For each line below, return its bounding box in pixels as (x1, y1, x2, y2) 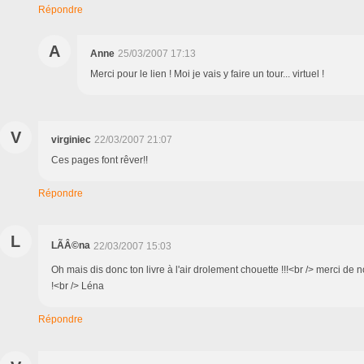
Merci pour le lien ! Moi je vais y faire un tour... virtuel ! (90, 67, 324, 80)
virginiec (51, 133, 91, 145)
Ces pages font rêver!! (51, 154, 148, 166)
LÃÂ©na (51, 239, 90, 251)
